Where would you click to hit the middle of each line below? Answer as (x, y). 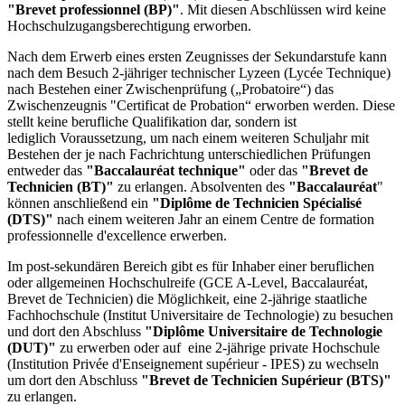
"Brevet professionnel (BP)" (94, 10)
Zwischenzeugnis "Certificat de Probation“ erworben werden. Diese (201, 106)
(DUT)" (32, 348)
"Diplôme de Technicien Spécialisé (257, 203)
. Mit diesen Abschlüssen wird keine (283, 10)
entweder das (47, 171)
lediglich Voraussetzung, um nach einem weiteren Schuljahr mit (188, 138)
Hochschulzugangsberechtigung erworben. (129, 26)
